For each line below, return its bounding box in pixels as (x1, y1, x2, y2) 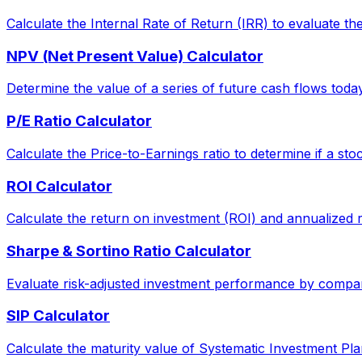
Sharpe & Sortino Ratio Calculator (6, 241, 251, 260)
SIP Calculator (6, 306, 110, 326)
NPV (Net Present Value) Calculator (6, 46, 263, 65)
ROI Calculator (6, 176, 112, 196)
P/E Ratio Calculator (6, 112, 152, 131)
